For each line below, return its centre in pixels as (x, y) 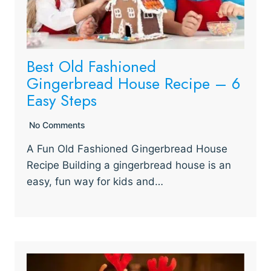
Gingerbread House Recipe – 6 (133, 83)
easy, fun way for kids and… (95, 181)
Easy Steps (62, 100)
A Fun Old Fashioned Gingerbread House (127, 149)
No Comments (57, 125)
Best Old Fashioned (91, 67)
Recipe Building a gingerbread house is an (129, 165)
